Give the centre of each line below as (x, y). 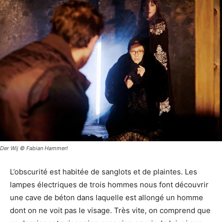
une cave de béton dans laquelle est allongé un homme (107, 198)
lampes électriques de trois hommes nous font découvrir (109, 185)
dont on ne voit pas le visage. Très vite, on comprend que (110, 211)
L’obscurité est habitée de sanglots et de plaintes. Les (104, 172)
